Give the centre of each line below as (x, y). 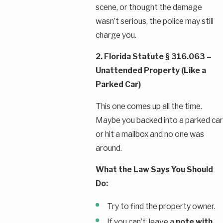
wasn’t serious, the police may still (154, 21)
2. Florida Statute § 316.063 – (153, 57)
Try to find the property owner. (161, 206)
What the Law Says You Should (154, 170)
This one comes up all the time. (149, 106)
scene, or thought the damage (149, 7)
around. (109, 148)
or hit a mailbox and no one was (150, 134)
